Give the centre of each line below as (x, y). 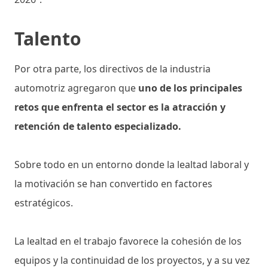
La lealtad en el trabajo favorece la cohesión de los (128, 241)
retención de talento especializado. (98, 126)
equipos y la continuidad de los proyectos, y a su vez (132, 260)
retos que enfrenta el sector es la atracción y (120, 107)
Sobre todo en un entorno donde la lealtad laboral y (132, 164)
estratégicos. (45, 202)
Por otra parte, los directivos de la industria (112, 68)
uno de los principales (190, 88)
